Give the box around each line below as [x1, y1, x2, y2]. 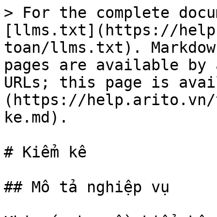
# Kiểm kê [4, 143, 87, 161]
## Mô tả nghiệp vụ [4, 178, 170, 196]
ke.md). [4, 108, 68, 126]
